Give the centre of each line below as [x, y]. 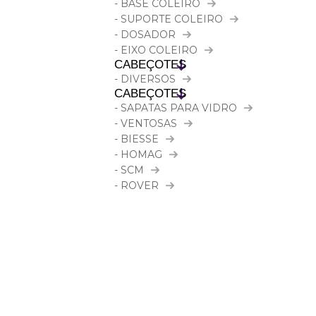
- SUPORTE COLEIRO [169, 19]
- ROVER [136, 186]
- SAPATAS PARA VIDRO [176, 108]
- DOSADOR [145, 35]
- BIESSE [136, 139]
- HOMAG [138, 154]
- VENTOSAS [146, 123]
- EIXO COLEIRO [156, 50]
